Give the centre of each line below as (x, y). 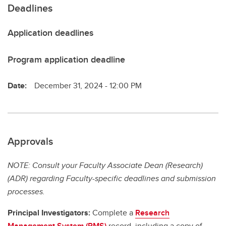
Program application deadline (66, 60)
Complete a (113, 213)
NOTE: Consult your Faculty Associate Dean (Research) (105, 165)
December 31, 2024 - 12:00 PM (88, 86)
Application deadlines (50, 33)
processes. (26, 192)
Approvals (30, 141)
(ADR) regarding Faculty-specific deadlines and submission (112, 179)
